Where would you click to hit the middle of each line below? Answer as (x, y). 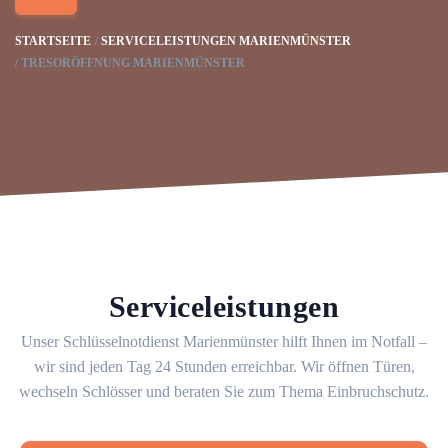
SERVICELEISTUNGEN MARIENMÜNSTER (226, 41)
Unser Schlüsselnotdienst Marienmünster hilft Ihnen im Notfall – (224, 341)
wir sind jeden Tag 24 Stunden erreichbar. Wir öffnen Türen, (224, 366)
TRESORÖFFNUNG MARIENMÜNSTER (133, 63)
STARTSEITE (53, 41)
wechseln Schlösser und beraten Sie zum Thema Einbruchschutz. (224, 391)
